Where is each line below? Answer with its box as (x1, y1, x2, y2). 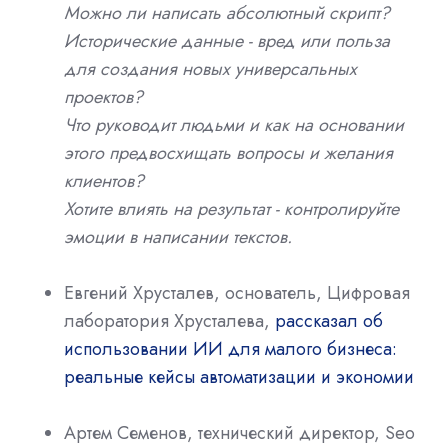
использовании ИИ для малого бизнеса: (64, 335, 397, 362)
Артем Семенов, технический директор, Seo (64, 419, 415, 446)
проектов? (64, 83, 143, 110)
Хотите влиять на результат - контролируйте (64, 195, 399, 222)
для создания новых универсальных (64, 55, 357, 82)
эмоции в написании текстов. (64, 223, 292, 250)
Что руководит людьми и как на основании (64, 111, 404, 138)
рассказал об (275, 307, 383, 334)
